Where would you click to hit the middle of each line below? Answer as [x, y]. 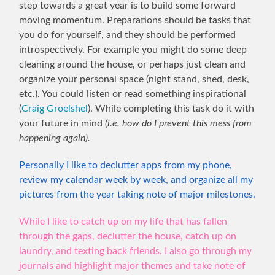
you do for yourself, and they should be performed [128, 35]
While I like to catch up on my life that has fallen [123, 221]
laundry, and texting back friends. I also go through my [136, 251]
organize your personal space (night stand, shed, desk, [134, 79]
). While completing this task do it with [171, 108]
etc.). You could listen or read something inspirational [133, 94]
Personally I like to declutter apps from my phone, [126, 165]
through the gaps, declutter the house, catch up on [128, 236]
